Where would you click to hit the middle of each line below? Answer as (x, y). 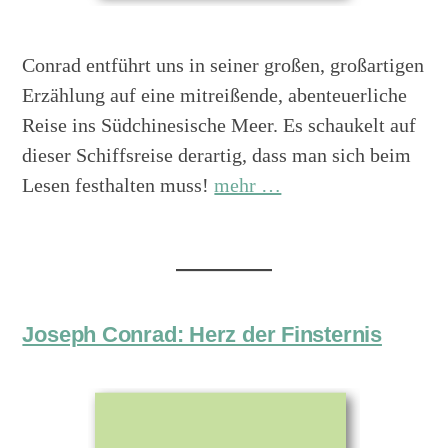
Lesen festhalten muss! (118, 185)
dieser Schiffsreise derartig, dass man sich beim (217, 155)
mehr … (248, 185)
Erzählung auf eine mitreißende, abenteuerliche (215, 95)
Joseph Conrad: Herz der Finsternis (202, 335)
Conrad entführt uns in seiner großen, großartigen (223, 65)
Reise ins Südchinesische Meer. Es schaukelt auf (219, 125)
